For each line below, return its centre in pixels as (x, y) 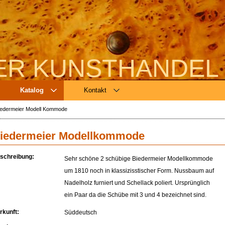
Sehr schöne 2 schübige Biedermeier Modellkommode (139, 159)
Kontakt (95, 90)
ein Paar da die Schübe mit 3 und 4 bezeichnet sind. (136, 195)
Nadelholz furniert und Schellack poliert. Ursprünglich (137, 183)
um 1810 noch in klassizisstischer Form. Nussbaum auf (139, 171)
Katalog (32, 90)
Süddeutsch (81, 212)
